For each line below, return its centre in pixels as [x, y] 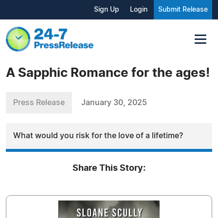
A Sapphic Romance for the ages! [108, 73]
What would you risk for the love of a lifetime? [98, 136]
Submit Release [183, 10]
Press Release [39, 102]
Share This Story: [109, 168]
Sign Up [107, 10]
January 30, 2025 [114, 102]
